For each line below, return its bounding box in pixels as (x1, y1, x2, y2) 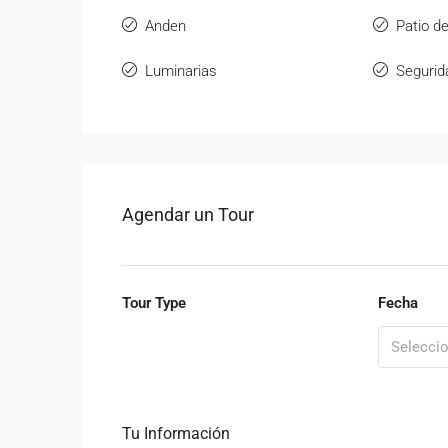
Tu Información (122, 424, 230, 443)
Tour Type (122, 294, 186, 312)
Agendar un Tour (122, 204, 254, 225)
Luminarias (145, 62, 217, 80)
